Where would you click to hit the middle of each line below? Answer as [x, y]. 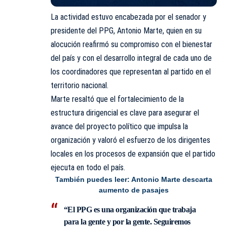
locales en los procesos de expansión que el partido [133, 154]
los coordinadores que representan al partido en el [131, 72]
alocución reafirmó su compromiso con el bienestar [131, 45]
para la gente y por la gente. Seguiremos [127, 221]
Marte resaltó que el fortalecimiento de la [117, 99]
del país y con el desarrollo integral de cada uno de [131, 58]
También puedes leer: [93, 180]
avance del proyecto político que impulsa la [119, 127]
